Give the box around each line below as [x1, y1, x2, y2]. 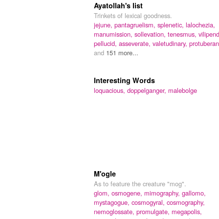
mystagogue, [94, 197, 131, 207]
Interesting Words [94, 75, 155, 85]
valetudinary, [153, 38, 189, 48]
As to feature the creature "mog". [94, 178, 186, 188]
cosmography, [167, 197, 205, 207]
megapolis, [172, 206, 202, 216]
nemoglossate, [94, 206, 136, 216]
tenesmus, [168, 29, 198, 39]
